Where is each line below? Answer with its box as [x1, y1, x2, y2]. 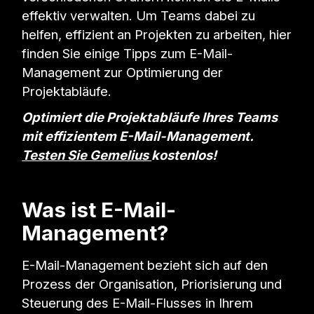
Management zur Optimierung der [22, 64, 224, 81]
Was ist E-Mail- [22, 197, 177, 223]
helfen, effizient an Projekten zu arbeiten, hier [22, 27, 292, 43]
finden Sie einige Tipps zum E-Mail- [22, 46, 233, 62]
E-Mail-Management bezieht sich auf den [22, 257, 268, 273]
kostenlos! [151, 147, 217, 163]
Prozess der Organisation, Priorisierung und [22, 276, 282, 292]
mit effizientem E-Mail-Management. [22, 128, 254, 144]
